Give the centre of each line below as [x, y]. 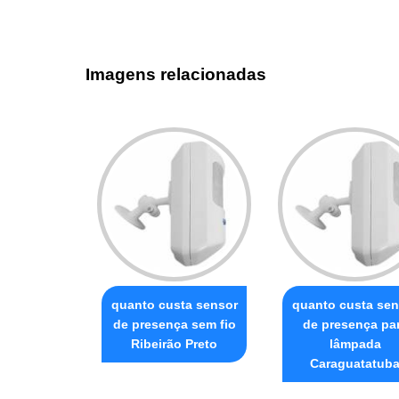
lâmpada [355, 343]
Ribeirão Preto [174, 343]
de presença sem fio [174, 324]
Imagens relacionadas [176, 75]
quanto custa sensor [174, 304]
